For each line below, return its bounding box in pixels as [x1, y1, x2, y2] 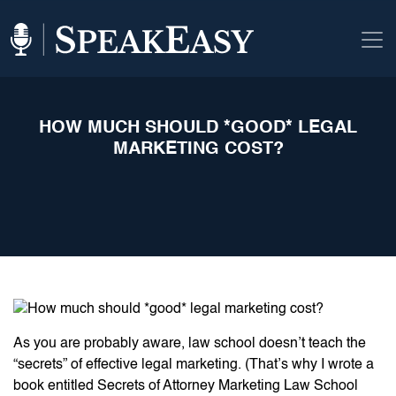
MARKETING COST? [112, 141, 284, 159]
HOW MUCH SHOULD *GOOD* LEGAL [39, 119, 357, 138]
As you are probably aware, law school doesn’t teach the [13, 336, 366, 351]
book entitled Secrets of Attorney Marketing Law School [13, 378, 358, 393]
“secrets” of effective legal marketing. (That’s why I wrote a [13, 357, 374, 372]
